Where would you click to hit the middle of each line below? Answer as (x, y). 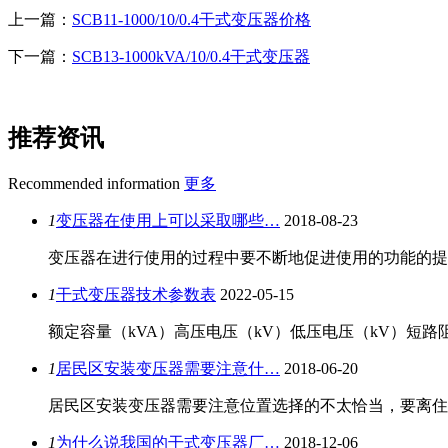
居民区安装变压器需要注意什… (168, 368)
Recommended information (94, 183)
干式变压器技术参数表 (136, 294)
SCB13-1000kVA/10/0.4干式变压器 (191, 56)
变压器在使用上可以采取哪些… (168, 220)
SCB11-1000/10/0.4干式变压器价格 (191, 19)
